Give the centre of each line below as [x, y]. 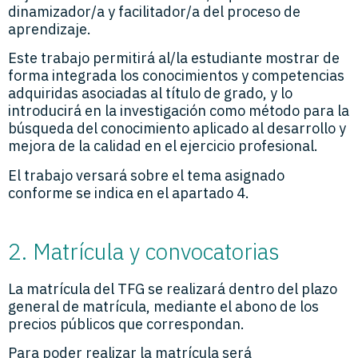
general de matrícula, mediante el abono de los [163, 307]
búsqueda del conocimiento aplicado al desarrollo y [177, 129]
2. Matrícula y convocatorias [144, 252]
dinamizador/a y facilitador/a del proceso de [154, 11]
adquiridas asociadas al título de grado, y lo [150, 93]
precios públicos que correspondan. [126, 324]
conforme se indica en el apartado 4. [129, 193]
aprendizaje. [50, 29]
